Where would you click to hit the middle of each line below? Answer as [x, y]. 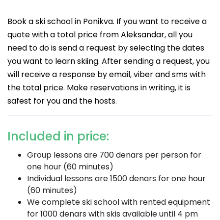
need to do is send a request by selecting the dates [106, 48]
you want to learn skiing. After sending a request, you [109, 61]
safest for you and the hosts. [62, 101]
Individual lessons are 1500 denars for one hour [116, 179]
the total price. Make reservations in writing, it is [99, 88]
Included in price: [58, 136]
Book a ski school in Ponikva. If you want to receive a [107, 21]
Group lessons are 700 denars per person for [114, 155]
